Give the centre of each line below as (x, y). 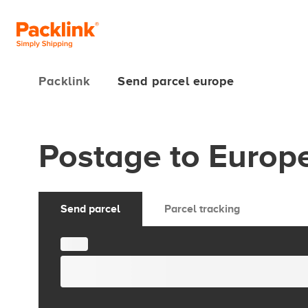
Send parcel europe (176, 81)
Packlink (65, 81)
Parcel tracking (202, 209)
